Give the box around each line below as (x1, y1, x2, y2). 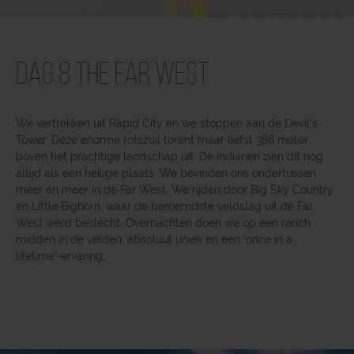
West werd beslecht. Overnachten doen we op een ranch (16, 216, 311, 229)
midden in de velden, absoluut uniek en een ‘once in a (16, 232, 292, 246)
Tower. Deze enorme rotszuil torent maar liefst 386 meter (16, 133, 308, 146)
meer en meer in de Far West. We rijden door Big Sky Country (16, 183, 333, 196)
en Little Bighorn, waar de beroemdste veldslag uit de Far (16, 199, 313, 213)
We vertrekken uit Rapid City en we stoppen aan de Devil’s (16, 116, 318, 130)
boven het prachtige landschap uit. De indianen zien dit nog (16, 149, 323, 163)
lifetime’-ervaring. (16, 249, 105, 262)
